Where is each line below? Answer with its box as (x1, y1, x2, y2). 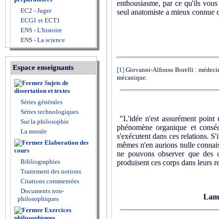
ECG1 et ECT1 (19, 17, 60, 24)
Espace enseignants (13, 64, 74, 71)
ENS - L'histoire (19, 26, 62, 34)
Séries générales (21, 98, 63, 106)
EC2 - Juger (19, 7, 51, 14)
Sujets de (44, 79, 68, 87)
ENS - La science (19, 36, 65, 44)
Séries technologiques (21, 108, 79, 115)
